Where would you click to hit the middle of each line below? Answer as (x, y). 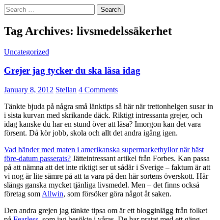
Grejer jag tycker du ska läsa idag (72, 71)
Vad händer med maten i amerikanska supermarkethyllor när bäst (104, 150)
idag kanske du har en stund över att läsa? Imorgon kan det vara (102, 124)
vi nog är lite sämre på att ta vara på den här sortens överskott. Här (106, 176)
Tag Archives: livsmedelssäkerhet (88, 31)
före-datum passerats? (37, 159)
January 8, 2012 (29, 90)
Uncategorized (27, 52)
